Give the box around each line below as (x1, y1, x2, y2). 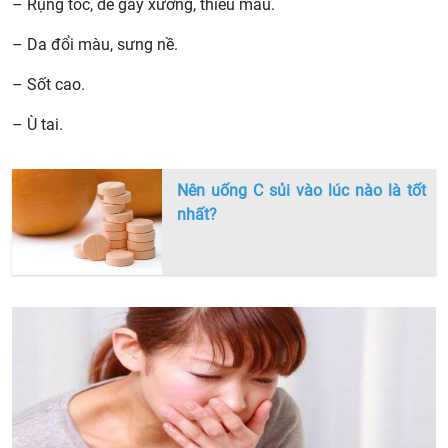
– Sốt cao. (12, 75, 85, 95)
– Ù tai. (12, 115, 63, 135)
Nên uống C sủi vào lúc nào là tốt (177, 181, 426, 201)
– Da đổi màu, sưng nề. (12, 35, 178, 55)
